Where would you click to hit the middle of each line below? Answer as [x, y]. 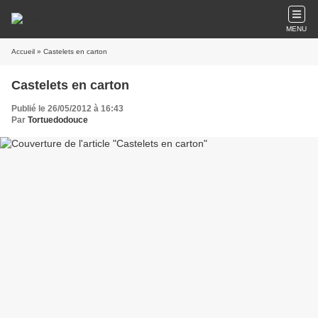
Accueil [23, 51]
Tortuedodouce [58, 120]
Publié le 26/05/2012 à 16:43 [67, 109]
